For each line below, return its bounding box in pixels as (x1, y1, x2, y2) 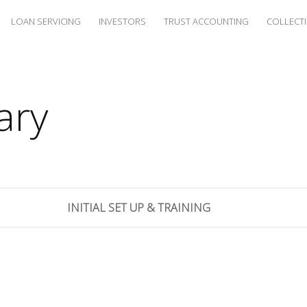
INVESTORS (99, 15, 146, 27)
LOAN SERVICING (11, 15, 81, 27)
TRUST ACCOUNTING (164, 15, 249, 27)
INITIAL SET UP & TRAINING (67, 200, 210, 215)
